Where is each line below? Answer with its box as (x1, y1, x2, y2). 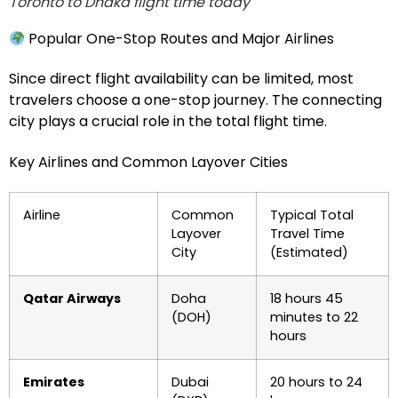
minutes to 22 (270, 308, 358, 326)
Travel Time (270, 225, 345, 243)
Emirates (23, 373, 84, 391)
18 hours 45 (270, 290, 343, 307)
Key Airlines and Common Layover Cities (9, 152, 288, 172)
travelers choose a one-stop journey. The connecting (9, 90, 382, 110)
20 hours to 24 (270, 373, 362, 391)
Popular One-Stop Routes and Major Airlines (25, 28, 335, 49)
